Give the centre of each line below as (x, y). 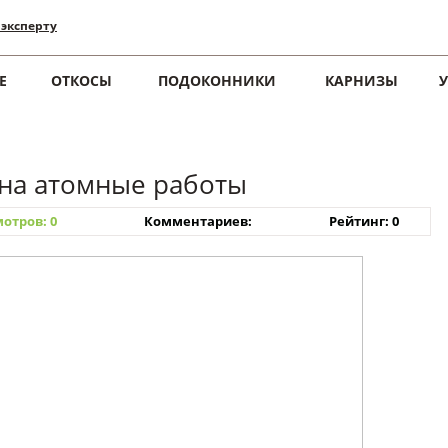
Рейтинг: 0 (363, 221)
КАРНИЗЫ (361, 80)
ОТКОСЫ (81, 80)
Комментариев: (197, 221)
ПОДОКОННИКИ (216, 80)
